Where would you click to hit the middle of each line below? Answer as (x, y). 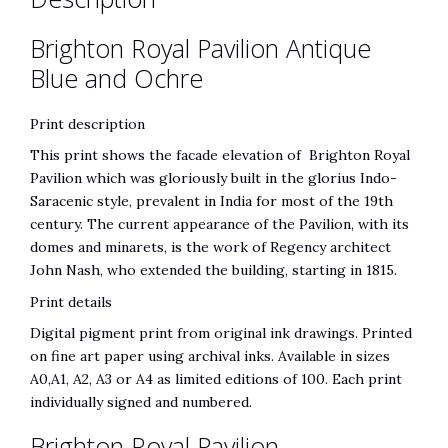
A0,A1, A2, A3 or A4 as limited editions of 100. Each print (216, 378)
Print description (87, 123)
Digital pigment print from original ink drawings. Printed (221, 332)
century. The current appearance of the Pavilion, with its (219, 224)
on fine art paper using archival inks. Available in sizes (210, 355)
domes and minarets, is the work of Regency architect (210, 247)
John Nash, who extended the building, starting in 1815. (213, 270)
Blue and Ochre (116, 77)
